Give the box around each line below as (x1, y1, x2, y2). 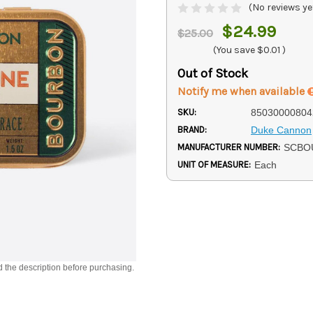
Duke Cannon (250, 124, 312, 136)
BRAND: (177, 124, 207, 136)
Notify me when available (177, 85, 307, 99)
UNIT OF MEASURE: (177, 159, 251, 170)
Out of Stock (177, 66, 248, 82)
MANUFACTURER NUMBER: (177, 142, 280, 153)
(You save (213, 44, 255, 57)
